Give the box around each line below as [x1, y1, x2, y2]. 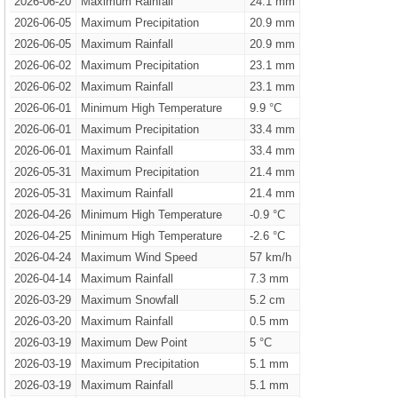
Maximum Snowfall [80, 293, 179, 306]
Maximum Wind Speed [80, 251, 197, 264]
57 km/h [249, 251, 291, 264]
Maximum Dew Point [80, 336, 187, 349]
